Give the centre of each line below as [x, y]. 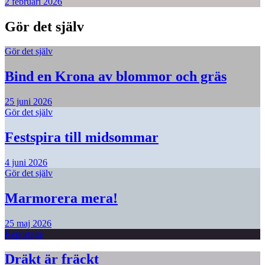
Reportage [24, 234]
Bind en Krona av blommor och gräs [116, 77]
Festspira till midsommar [82, 138]
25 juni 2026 [28, 102]
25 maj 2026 [28, 223]
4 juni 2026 [26, 163]
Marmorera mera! [61, 198]
